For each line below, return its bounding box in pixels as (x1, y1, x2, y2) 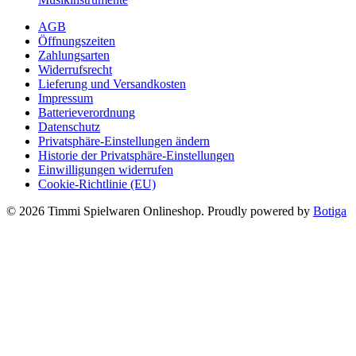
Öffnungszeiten (38, 33, 115, 48)
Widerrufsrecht (38, 62, 112, 76)
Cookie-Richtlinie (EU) (38, 176, 156, 191)
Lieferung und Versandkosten (38, 76, 186, 91)
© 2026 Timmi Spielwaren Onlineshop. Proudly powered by (6, 203, 313, 218)
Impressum (38, 91, 93, 105)
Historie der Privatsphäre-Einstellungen (38, 148, 234, 162)
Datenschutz (38, 119, 100, 133)
